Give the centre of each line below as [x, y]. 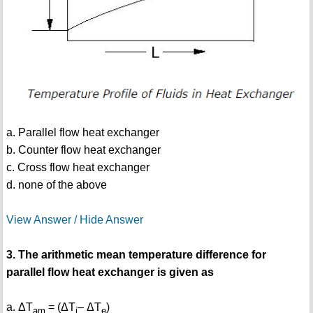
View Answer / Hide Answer [74, 219]
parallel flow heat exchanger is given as [110, 272]
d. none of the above [56, 184]
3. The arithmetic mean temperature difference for [136, 254]
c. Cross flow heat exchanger [78, 167]
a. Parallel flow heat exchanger [82, 132]
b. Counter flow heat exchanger [83, 150]
